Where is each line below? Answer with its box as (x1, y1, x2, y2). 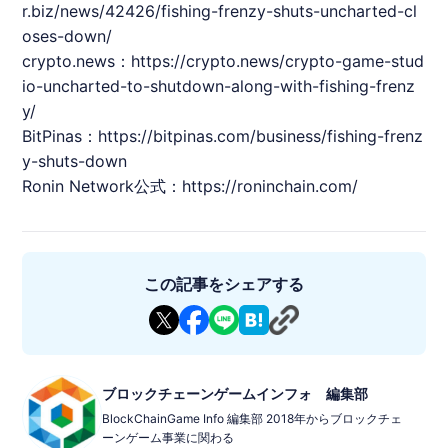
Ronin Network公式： (22, 175, 183, 196)
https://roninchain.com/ (182, 175, 359, 196)
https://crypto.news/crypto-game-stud (131, 50, 425, 71)
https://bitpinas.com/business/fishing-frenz (98, 125, 424, 146)
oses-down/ (22, 25, 113, 46)
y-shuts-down (22, 150, 128, 171)
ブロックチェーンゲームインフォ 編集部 (102, 384, 369, 402)
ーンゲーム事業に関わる (102, 429, 235, 445)
